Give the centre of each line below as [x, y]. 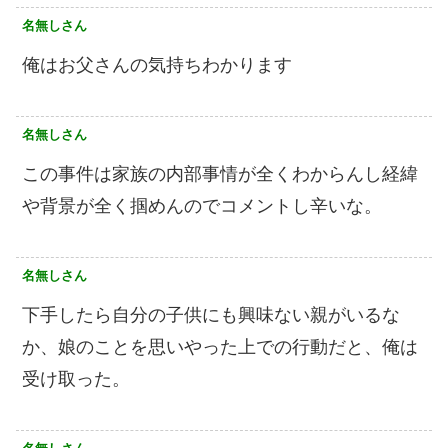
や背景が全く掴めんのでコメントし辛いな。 [202, 205]
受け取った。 [76, 378]
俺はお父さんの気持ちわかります [157, 64]
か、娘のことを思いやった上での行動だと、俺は [220, 346]
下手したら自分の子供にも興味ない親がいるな [211, 314]
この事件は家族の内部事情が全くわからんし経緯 [220, 173]
